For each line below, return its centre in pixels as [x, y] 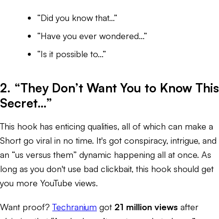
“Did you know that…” [77, 17]
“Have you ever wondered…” [92, 35]
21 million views [146, 207]
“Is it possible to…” [72, 54]
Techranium [75, 207]
